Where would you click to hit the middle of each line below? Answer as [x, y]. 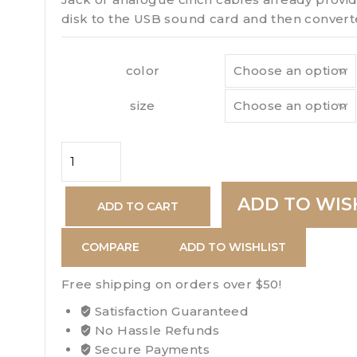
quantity [87, 207]
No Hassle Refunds [155, 330]
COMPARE [110, 247]
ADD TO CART [138, 206]
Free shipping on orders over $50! [172, 284]
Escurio [85, 169]
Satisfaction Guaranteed [170, 311]
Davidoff [88, 150]
